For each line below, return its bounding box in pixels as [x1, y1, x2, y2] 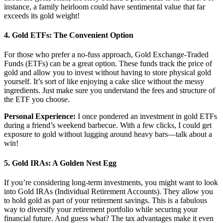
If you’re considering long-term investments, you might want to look [4, 178, 218, 187]
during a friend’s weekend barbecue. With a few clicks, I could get [4, 121, 212, 130]
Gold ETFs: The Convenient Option [12, 31, 133, 40]
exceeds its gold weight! [4, 11, 80, 20]
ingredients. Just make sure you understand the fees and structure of [4, 86, 215, 95]
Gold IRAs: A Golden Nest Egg [12, 158, 116, 167]
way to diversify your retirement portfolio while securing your [4, 205, 198, 214]
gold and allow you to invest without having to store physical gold [4, 68, 211, 77]
